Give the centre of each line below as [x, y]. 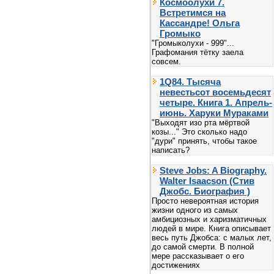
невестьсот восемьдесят [215, 92]
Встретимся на [193, 12]
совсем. [166, 61]
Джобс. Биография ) [205, 191]
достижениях [176, 265]
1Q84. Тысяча [190, 81]
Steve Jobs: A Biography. [213, 170]
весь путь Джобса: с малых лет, [212, 237]
